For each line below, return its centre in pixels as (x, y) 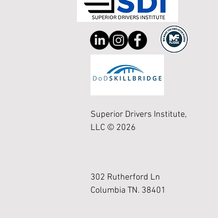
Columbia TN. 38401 (128, 191)
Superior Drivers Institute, (139, 115)
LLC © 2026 (113, 128)
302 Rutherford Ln (125, 177)
